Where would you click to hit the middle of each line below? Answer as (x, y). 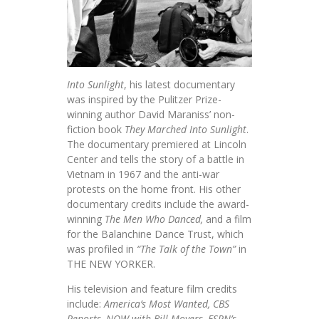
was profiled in (102, 249)
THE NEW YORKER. (111, 264)
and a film (229, 219)
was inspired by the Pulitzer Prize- (144, 100)
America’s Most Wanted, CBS (167, 304)
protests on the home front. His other (154, 189)
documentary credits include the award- (158, 204)
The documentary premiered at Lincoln (157, 145)
